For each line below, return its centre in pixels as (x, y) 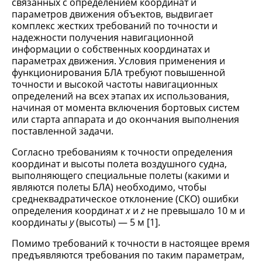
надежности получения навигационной (103, 37)
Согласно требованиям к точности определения (122, 152)
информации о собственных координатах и (111, 49)
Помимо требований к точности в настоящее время (131, 243)
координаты (41, 222)
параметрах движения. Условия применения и (118, 61)
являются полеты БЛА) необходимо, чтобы (109, 187)
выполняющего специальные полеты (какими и (120, 175)
